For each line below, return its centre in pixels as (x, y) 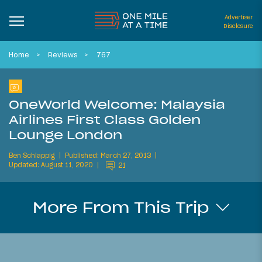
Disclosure (238, 26)
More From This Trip (123, 208)
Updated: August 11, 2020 (51, 165)
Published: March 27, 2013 (108, 155)
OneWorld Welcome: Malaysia (117, 104)
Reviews (63, 55)
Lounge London (65, 135)
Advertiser (239, 17)
